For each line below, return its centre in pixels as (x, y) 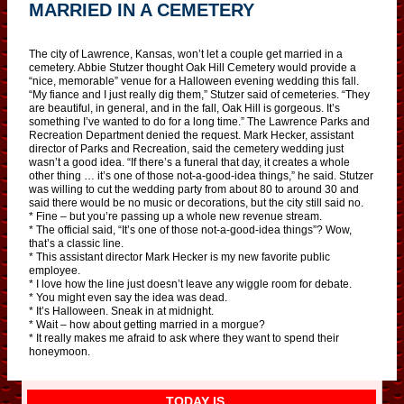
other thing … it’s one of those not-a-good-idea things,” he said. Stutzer (201, 175)
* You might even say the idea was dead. (128, 297)
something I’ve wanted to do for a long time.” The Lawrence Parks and (199, 121)
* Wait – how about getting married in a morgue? (147, 324)
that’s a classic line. (76, 243)
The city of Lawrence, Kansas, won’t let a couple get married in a (186, 54)
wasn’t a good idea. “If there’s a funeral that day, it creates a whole (189, 162)
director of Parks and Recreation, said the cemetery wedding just (186, 148)
